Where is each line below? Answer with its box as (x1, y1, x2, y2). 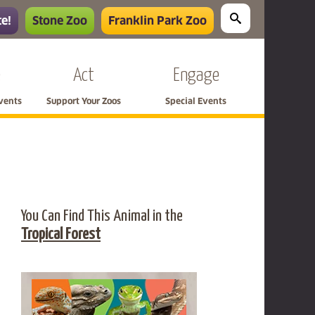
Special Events (165, 96, 226, 106)
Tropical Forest (21, 226, 101, 243)
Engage (172, 66, 219, 85)
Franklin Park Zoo (108, 14, 207, 27)
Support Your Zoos (46, 96, 121, 106)
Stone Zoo (32, 14, 87, 27)
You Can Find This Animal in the (21, 208, 183, 224)
